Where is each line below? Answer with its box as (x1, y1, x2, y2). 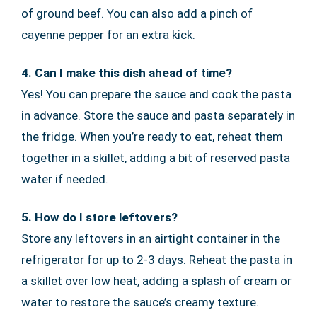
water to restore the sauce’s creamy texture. (21, 295, 259, 310)
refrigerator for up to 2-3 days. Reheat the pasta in (21, 253, 292, 267)
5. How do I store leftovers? (21, 210, 178, 225)
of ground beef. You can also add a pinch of (21, 6, 253, 21)
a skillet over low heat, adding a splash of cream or (21, 274, 292, 289)
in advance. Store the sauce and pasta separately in (21, 108, 295, 123)
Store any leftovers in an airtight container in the (21, 231, 280, 246)
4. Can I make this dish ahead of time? (21, 66, 232, 81)
